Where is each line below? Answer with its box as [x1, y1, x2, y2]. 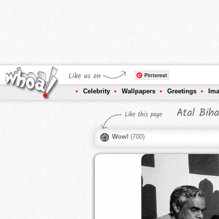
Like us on [68, 70, 101, 83]
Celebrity [83, 88, 110, 95]
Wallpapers [122, 88, 155, 95]
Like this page [125, 109, 162, 120]
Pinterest [144, 71, 167, 79]
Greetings [167, 88, 197, 95]
